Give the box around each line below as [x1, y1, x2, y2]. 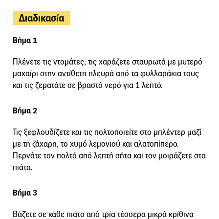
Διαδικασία [19, 11, 64, 24]
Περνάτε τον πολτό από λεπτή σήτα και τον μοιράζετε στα [13, 150, 206, 161]
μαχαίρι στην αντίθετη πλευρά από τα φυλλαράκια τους [13, 68, 199, 79]
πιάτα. [13, 162, 33, 173]
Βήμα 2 [13, 105, 37, 116]
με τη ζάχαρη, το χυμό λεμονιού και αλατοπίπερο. [13, 138, 179, 149]
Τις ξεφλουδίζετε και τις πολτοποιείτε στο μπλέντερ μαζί [13, 127, 201, 137]
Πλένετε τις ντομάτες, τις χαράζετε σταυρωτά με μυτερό [13, 56, 202, 67]
